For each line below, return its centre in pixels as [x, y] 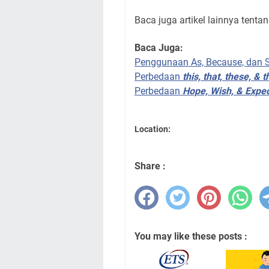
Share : [150, 166]
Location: [153, 129]
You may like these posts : [191, 237]
